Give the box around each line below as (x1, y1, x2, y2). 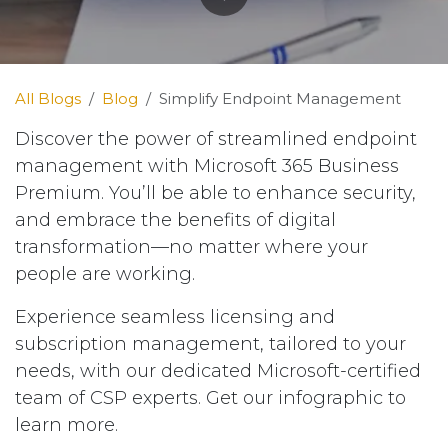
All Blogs (15, 89, 81, 109)
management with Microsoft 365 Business (15, 155, 399, 178)
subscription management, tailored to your (15, 333, 406, 356)
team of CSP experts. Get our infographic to (15, 387, 406, 410)
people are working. (15, 263, 195, 286)
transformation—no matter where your (15, 236, 368, 259)
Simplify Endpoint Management (159, 89, 401, 109)
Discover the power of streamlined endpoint (15, 128, 417, 151)
